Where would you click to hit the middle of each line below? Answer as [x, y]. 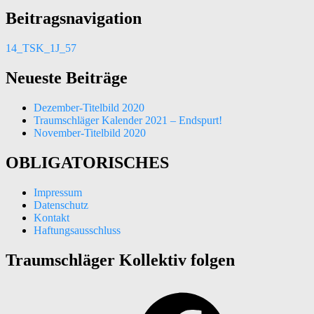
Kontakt [52, 217]
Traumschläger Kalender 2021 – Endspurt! [128, 120]
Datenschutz [61, 205]
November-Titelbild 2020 [90, 132]
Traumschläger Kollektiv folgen [120, 260]
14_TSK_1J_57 [41, 48]
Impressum [58, 192]
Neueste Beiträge [67, 77]
